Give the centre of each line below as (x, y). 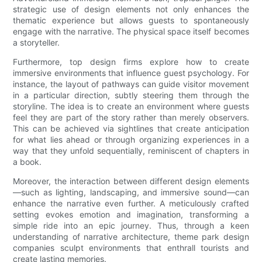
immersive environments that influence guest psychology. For (131, 73)
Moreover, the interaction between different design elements (131, 181)
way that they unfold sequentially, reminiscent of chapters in (131, 151)
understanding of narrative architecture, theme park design (131, 237)
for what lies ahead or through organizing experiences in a (131, 140)
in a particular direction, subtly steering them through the (131, 95)
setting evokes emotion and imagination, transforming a (131, 215)
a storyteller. (37, 43)
